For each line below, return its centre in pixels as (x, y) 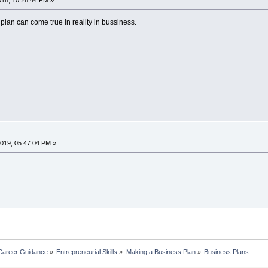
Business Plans (227, 252)
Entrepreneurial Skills (87, 252)
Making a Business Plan (161, 252)
